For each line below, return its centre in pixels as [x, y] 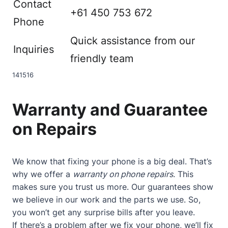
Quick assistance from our [133, 40]
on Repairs [54, 129]
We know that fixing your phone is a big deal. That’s [112, 162]
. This [183, 174]
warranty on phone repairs [123, 174]
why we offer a [42, 174]
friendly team [102, 58]
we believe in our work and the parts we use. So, [106, 200]
